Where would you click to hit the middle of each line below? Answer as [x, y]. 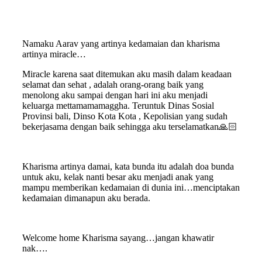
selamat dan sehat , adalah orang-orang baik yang [113, 85]
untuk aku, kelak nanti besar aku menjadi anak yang [118, 177]
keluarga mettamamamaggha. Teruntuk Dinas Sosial [118, 106]
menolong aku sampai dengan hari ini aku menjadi [115, 95]
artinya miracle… [54, 54]
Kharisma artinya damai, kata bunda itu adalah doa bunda [128, 167]
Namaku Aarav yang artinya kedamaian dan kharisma [121, 44]
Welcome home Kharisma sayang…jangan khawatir [118, 238]
